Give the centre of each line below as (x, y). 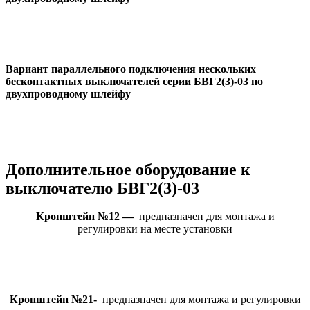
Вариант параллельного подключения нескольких (131, 69)
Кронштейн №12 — (84, 217)
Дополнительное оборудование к (128, 169)
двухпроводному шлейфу (68, 94)
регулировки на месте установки (155, 229)
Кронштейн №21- (53, 300)
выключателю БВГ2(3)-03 (102, 188)
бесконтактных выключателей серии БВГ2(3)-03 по (134, 81)
